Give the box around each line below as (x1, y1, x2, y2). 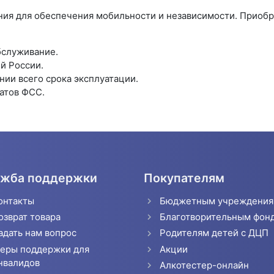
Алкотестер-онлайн (159, 259, 249, 271)
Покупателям (144, 170, 225, 185)
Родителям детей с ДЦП (159, 227, 268, 239)
